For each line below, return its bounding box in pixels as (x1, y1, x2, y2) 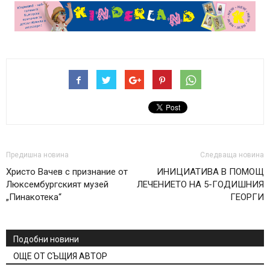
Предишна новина (6, 150, 69, 159)
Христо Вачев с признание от (6, 166, 128, 177)
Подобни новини (13, 234, 79, 244)
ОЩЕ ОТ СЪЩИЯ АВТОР (13, 251, 107, 261)
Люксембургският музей (6, 178, 108, 190)
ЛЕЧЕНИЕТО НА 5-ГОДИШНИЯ (137, 178, 264, 190)
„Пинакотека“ (6, 191, 61, 202)
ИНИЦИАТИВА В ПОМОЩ (157, 166, 264, 177)
